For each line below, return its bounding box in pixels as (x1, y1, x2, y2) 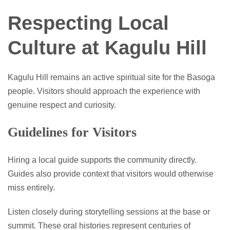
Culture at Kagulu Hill (8, 36, 207, 59)
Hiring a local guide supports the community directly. (8, 155, 197, 164)
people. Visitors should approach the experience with (8, 86, 200, 95)
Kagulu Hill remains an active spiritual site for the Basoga (8, 72, 215, 82)
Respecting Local (8, 12, 169, 34)
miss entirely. (8, 183, 55, 192)
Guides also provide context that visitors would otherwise (8, 169, 214, 178)
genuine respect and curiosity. (8, 100, 116, 109)
